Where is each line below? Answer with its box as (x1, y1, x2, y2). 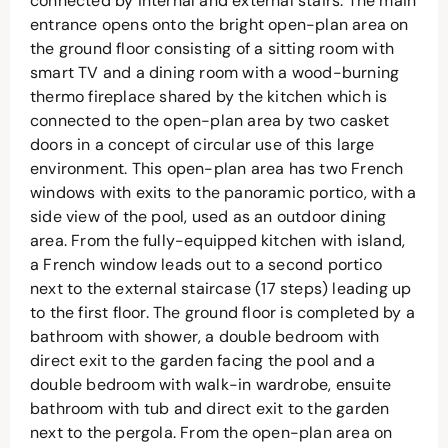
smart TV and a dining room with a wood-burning (30, 62, 400, 84)
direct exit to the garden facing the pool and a (30, 350, 376, 372)
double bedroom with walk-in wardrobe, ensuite (30, 374, 392, 396)
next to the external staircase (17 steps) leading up (30, 278, 412, 300)
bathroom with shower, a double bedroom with (30, 326, 380, 348)
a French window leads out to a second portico (30, 254, 383, 276)
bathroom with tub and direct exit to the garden (30, 398, 390, 420)
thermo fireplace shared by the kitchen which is (30, 86, 388, 108)
